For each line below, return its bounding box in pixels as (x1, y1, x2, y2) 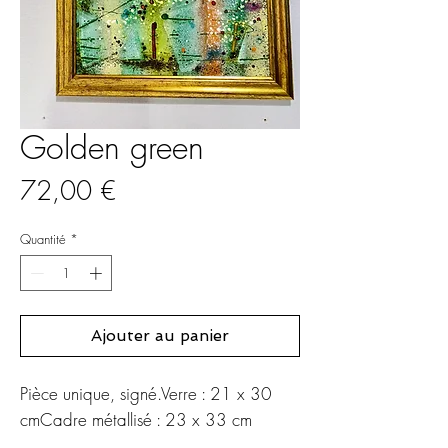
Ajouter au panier (91, 325, 229, 345)
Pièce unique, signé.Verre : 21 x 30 (20, 381, 272, 405)
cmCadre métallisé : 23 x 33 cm (20, 407, 252, 431)
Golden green (20, 126, 204, 170)
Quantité (20, 230, 66, 249)
